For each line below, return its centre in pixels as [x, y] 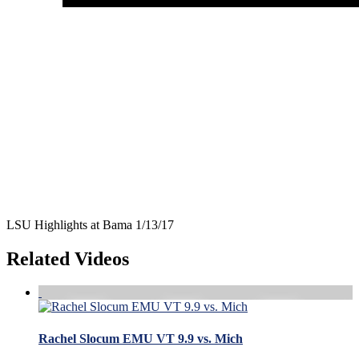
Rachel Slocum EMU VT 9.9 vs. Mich [141, 338]
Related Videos [68, 258]
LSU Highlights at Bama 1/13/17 [90, 224]
